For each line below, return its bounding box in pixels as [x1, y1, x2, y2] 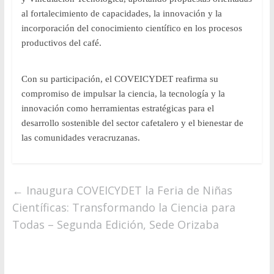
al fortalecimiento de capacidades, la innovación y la [21, 9, 222, 19]
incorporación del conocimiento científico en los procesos [21, 23, 242, 34]
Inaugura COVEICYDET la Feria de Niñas [23, 183, 232, 198]
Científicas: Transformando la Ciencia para [12, 200, 235, 215]
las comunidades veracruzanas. [21, 133, 140, 143]
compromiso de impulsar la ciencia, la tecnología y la [21, 89, 225, 99]
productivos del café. [21, 38, 102, 48]
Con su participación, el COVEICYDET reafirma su [21, 74, 218, 84]
